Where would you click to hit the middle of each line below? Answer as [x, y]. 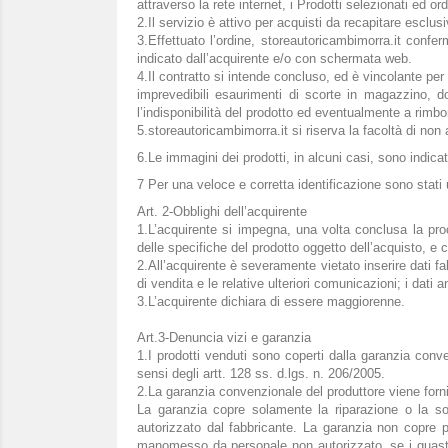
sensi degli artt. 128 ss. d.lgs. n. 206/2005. [261, 373]
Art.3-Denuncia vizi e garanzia [224, 337]
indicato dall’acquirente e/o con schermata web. [274, 58]
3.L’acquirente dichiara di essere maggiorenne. [271, 301]
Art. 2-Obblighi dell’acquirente [222, 211]
